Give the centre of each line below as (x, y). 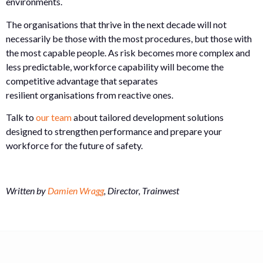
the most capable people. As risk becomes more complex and (128, 52)
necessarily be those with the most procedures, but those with (129, 38)
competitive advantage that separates (82, 80)
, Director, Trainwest (141, 190)
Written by (27, 190)
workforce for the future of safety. (74, 145)
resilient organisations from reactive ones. (90, 95)
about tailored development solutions (148, 117)
